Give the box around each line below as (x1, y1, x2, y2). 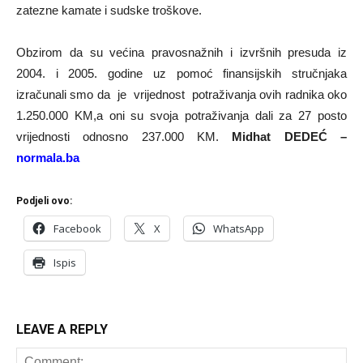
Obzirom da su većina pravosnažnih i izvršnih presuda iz (16, 45, 347, 59)
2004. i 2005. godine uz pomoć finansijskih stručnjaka (16, 66, 347, 80)
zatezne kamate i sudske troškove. (16, 3, 202, 17)
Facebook (53, 221, 101, 236)
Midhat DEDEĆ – (219, 130, 347, 143)
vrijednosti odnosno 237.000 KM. (16, 130, 219, 143)
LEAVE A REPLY (16, 322, 108, 337)
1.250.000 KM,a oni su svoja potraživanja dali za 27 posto (16, 109, 347, 122)
